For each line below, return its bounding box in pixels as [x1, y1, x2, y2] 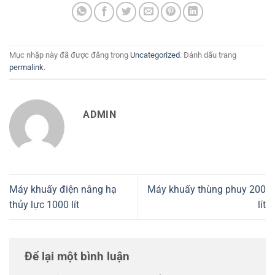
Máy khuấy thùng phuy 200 [147, 183, 266, 195]
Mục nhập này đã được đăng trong [9, 50, 130, 60]
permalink [9, 63, 44, 72]
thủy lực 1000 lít [9, 198, 79, 211]
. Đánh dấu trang [180, 50, 236, 60]
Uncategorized [130, 50, 180, 60]
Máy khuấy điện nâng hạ [9, 183, 117, 195]
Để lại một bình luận [25, 249, 133, 264]
